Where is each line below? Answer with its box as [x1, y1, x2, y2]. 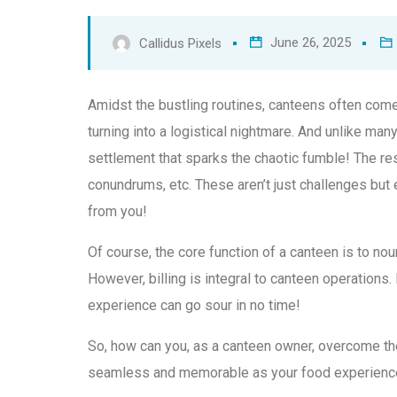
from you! [88, 203, 147, 221]
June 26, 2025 [270, 35, 351, 51]
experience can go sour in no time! [88, 297, 300, 315]
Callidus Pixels [139, 35, 222, 52]
